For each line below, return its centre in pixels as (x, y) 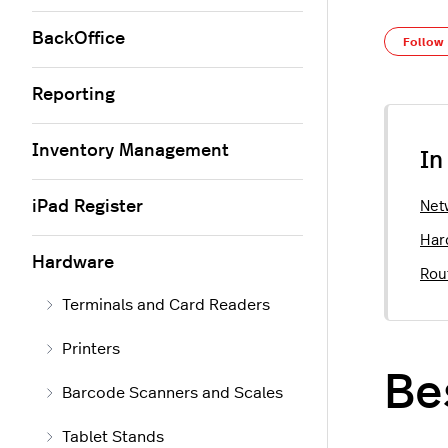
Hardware (73, 263)
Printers (91, 349)
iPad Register (87, 207)
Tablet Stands (113, 437)
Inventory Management (130, 151)
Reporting (73, 95)
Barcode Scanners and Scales (172, 393)
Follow (423, 41)
